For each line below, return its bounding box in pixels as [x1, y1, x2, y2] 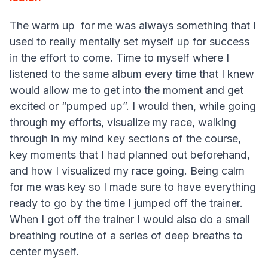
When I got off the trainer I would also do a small [10, 213, 250, 226]
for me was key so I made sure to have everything [10, 181, 256, 194]
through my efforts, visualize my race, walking [10, 116, 236, 129]
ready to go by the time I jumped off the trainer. [10, 197, 243, 210]
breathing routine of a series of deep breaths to [10, 229, 243, 242]
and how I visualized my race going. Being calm [10, 165, 245, 178]
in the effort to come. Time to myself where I [10, 51, 229, 65]
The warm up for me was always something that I [10, 19, 256, 32]
